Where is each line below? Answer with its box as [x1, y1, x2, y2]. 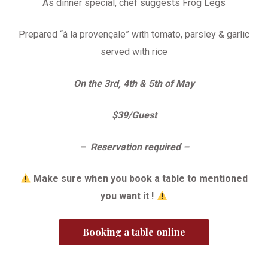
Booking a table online [83, 226, 185, 238]
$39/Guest [111, 109, 157, 121]
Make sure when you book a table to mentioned [33, 173, 248, 184]
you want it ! [100, 190, 154, 202]
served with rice [100, 46, 167, 57]
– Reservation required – [79, 141, 189, 153]
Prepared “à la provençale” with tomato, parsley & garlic [19, 29, 249, 40]
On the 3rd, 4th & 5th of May [74, 78, 194, 89]
